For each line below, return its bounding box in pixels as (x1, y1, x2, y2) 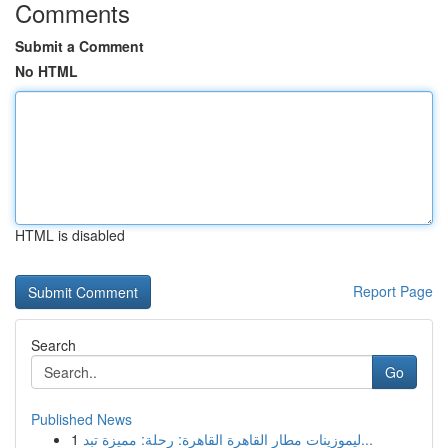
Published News (31, 409, 132, 429)
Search (31, 335, 76, 355)
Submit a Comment (15, 36, 144, 56)
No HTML (15, 61, 78, 81)
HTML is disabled (15, 225, 125, 245)
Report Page (353, 281, 433, 301)
